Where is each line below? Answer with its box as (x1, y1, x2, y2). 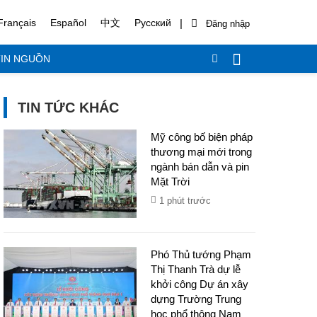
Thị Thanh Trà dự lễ (151, 263, 241, 275)
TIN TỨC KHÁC (18, 100, 120, 115)
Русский (134, 17, 171, 29)
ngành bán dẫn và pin (151, 161, 250, 173)
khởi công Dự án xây (151, 278, 249, 290)
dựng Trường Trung (151, 293, 242, 305)
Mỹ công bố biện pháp (151, 131, 253, 143)
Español (50, 17, 86, 29)
